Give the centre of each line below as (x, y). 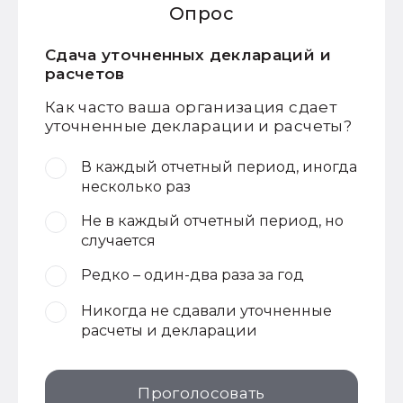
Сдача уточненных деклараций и (188, 55)
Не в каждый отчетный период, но (212, 221)
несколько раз (136, 187)
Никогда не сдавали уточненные (206, 311)
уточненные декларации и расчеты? (198, 126)
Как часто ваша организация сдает (191, 107)
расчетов (85, 74)
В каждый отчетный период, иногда (219, 167)
